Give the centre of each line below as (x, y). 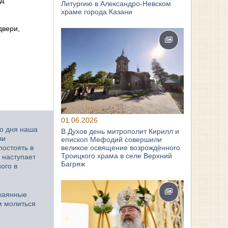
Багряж (73, 164)
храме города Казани (97, 11)
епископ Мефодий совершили (112, 139)
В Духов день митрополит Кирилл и (120, 131)
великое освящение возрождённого (121, 147)
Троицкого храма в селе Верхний (117, 155)
